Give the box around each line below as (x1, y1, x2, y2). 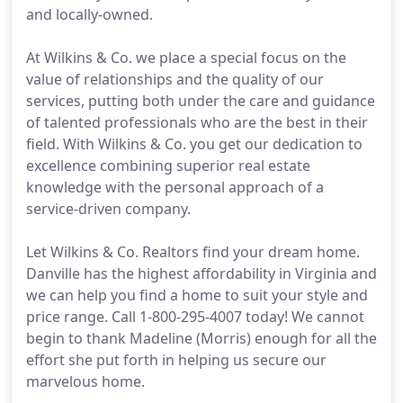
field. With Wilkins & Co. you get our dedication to (26, 134, 363, 154)
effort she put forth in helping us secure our (26, 350, 327, 370)
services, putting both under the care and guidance (26, 91, 375, 111)
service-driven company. (26, 199, 191, 219)
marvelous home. (26, 372, 145, 391)
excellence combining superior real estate (26, 156, 310, 175)
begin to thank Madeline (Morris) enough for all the (26, 328, 377, 348)
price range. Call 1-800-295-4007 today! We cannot (26, 307, 364, 327)
